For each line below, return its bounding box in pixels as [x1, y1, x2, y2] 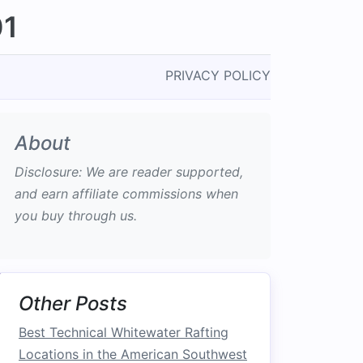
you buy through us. [15, 207, 137, 224]
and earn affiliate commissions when [15, 186, 238, 202]
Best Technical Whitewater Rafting [19, 324, 228, 340]
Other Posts [19, 292, 127, 315]
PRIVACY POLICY [165, 67, 271, 83]
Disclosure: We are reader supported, [15, 164, 243, 180]
